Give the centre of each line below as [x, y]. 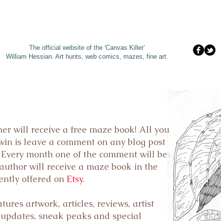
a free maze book [97, 129]
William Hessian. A [33, 56]
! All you [152, 129]
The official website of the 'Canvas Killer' [88, 48]
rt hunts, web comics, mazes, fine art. [115, 56]
